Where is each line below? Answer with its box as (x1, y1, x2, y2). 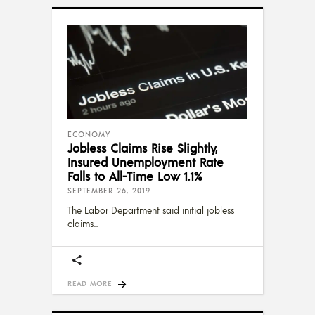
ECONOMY (67, 129, 110, 139)
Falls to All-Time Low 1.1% (67, 167, 202, 184)
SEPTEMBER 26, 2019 (67, 185, 150, 195)
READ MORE (67, 278, 112, 288)
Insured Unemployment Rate (67, 153, 224, 169)
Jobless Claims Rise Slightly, (67, 139, 217, 155)
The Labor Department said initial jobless (67, 204, 234, 216)
